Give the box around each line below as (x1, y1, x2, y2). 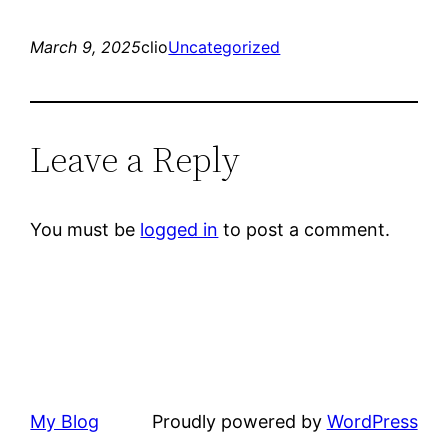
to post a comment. (218, 219, 391, 241)
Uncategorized (168, 37, 281, 58)
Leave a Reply (30, 135, 241, 185)
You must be (30, 219, 141, 241)
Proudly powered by (151, 411, 327, 433)
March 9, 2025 (30, 37, 142, 58)
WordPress (326, 411, 418, 433)
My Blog (30, 411, 100, 433)
